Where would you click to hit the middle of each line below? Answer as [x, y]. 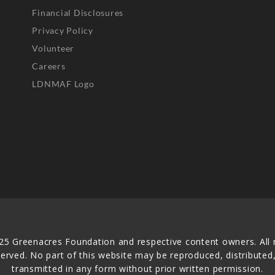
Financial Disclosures [78, 13]
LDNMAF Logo [63, 84]
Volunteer [53, 48]
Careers [49, 66]
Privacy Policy [63, 31]
